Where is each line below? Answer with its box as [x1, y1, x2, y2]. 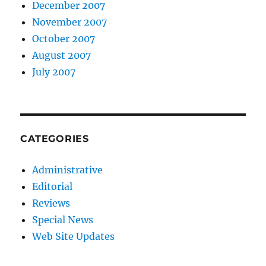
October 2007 [32, 33, 96, 45]
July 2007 [32, 66, 76, 78]
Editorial [32, 180, 73, 193]
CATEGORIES [20, 133, 89, 145]
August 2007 [32, 49, 91, 62]
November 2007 [32, 16, 107, 28]
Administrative [32, 164, 103, 176]
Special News [32, 214, 94, 226]
